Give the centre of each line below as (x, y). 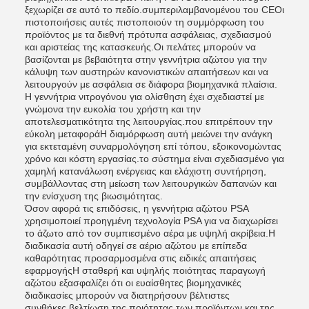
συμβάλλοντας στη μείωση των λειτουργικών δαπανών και (151, 183)
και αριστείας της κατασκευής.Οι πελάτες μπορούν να (140, 47)
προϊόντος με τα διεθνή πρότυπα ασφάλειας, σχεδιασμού (148, 34)
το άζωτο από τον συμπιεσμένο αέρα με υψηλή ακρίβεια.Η (150, 233)
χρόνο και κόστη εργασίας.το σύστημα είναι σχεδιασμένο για (154, 159)
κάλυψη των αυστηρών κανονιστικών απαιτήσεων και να (147, 72)
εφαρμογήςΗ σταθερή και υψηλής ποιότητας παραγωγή (145, 270)
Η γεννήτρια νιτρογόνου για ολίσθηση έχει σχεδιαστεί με (144, 97)
